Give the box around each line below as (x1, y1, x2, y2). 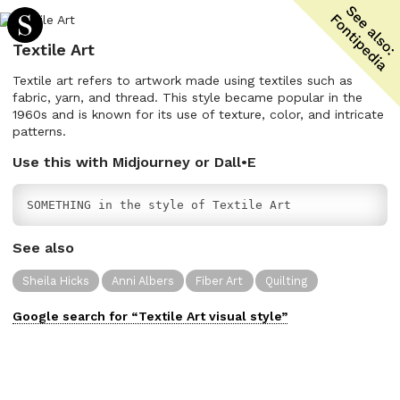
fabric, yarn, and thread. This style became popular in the (12, 90, 362, 104)
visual (209, 308, 246, 323)
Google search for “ (12, 308, 138, 323)
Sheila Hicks (22, 273, 90, 287)
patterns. (12, 124, 66, 138)
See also (12, 239, 74, 256)
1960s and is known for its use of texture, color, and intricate (12, 107, 384, 121)
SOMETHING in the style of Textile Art (27, 198, 291, 212)
